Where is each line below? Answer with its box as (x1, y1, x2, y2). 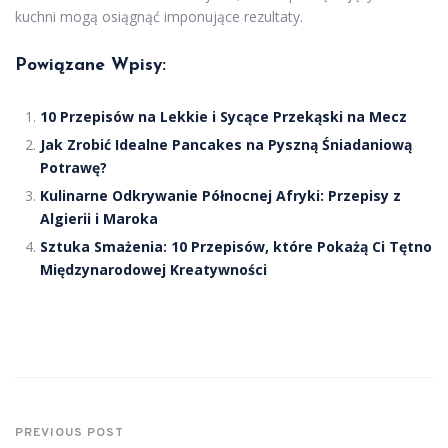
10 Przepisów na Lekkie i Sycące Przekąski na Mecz (40, 107, 407, 127)
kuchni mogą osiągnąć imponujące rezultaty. (15, 7, 303, 27)
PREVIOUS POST (15, 425, 124, 442)
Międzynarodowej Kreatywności (40, 260, 267, 280)
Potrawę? (40, 158, 107, 178)
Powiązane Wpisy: (15, 57, 166, 75)
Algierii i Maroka (40, 209, 158, 229)
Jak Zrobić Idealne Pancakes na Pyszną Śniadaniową (40, 135, 412, 155)
